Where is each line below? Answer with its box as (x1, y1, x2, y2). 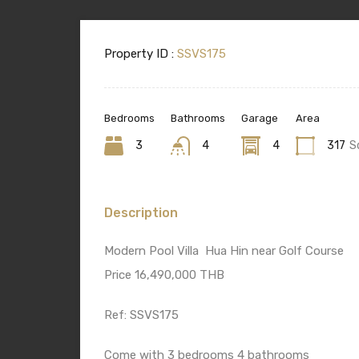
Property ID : (104, 46, 174, 61)
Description (104, 204, 178, 220)
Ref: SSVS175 (104, 307, 179, 322)
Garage (241, 111, 278, 124)
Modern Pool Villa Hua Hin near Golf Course (104, 243, 344, 258)
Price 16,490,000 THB (104, 267, 224, 282)
